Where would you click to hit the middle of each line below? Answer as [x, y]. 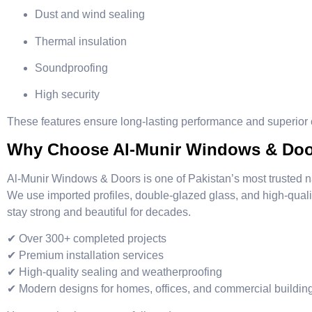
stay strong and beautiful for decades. [99, 212]
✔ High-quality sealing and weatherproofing [115, 272]
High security [67, 95]
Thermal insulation [81, 41]
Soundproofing [71, 68]
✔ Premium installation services [85, 256]
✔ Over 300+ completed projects [87, 239]
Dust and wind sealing [90, 15]
